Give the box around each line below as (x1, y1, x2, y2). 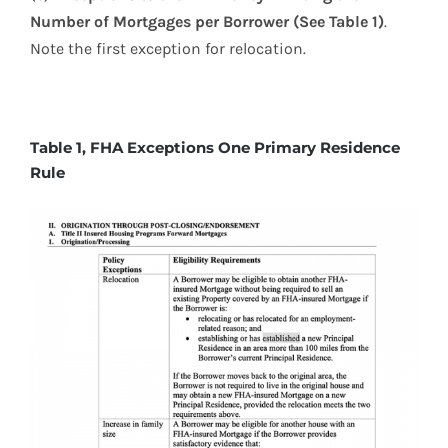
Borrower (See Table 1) (223, 12, 384, 32)
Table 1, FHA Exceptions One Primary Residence (30, 137, 400, 157)
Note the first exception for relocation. (30, 39, 306, 59)
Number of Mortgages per (30, 12, 223, 32)
